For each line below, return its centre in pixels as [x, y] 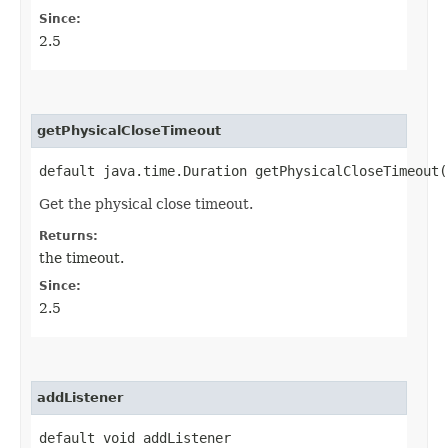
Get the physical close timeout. [146, 203]
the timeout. [81, 257]
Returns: [68, 235]
